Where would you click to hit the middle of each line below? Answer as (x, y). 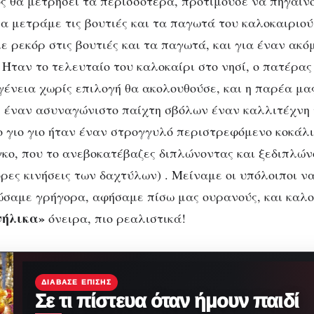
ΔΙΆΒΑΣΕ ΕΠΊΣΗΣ (76, 282)
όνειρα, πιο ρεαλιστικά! (115, 218)
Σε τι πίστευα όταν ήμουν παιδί (167, 301)
